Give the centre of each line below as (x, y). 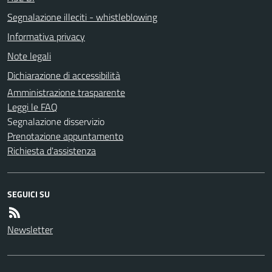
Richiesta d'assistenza (52, 150)
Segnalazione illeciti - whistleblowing (82, 17)
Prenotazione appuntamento (65, 136)
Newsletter (30, 229)
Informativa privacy (46, 36)
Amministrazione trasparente (66, 92)
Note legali (29, 56)
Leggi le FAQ (32, 107)
